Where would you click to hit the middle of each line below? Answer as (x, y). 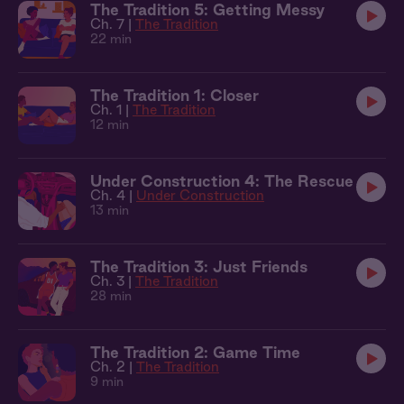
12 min (110, 124)
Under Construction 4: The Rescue (222, 181)
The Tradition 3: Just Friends (199, 266)
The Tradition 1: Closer (174, 95)
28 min (111, 296)
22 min (111, 39)
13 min (110, 210)
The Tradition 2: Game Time (195, 352)
